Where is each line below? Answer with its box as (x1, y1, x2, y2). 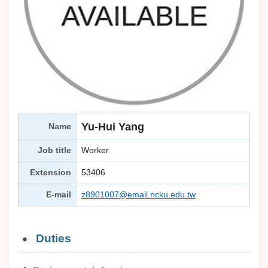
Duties (36, 232, 71, 245)
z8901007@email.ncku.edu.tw (81, 190, 196, 199)
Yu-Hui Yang (81, 121, 144, 133)
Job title (38, 146, 71, 155)
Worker (81, 146, 109, 155)
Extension (30, 168, 71, 177)
